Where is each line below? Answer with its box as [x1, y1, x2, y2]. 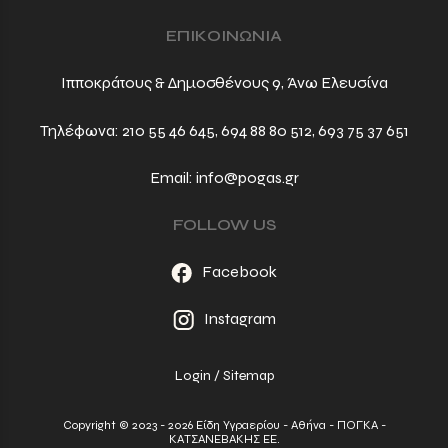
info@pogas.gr [195, 167, 299, 187]
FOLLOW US [172, 214, 276, 234]
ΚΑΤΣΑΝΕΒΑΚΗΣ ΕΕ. [168, 431, 280, 446]
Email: [149, 167, 196, 187]
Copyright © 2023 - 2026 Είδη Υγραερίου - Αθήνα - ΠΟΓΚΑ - [62, 417, 386, 432]
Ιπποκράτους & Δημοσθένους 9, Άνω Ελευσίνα [60, 73, 388, 93]
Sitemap [222, 366, 274, 384]
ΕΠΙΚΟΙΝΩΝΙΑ [166, 26, 282, 46]
